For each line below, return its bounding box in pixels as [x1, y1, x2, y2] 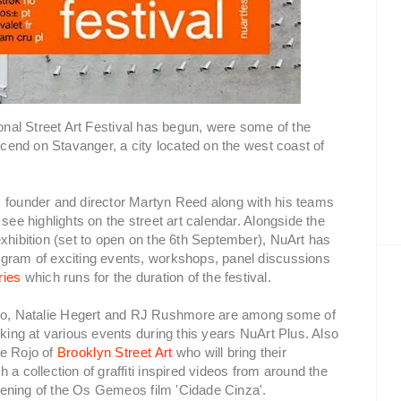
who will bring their [172, 345, 286, 360]
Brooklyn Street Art [56, 345, 173, 360]
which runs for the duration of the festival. [21, 269, 271, 285]
